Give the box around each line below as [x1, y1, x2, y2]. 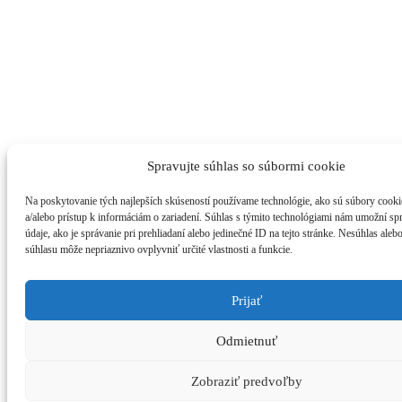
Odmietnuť [215, 333, 277, 348]
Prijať [231, 293, 262, 308]
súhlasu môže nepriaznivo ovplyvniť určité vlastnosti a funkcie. [25, 243, 293, 256]
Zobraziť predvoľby [190, 373, 302, 389]
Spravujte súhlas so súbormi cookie [147, 158, 345, 173]
